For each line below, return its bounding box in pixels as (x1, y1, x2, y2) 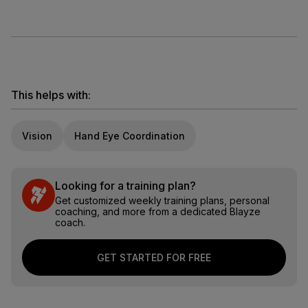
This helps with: (11, 88, 91, 102)
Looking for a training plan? (55, 179, 196, 192)
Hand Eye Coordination (74, 130, 185, 142)
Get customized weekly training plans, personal (55, 195, 269, 206)
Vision (22, 130, 52, 142)
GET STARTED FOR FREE (97, 252, 211, 263)
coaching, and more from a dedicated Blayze (55, 206, 261, 217)
